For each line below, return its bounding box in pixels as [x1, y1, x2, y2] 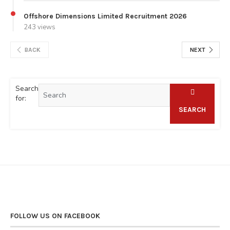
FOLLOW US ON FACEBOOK [10, 211, 100, 220]
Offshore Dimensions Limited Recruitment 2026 [24, 11, 187, 21]
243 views [24, 22, 55, 32]
